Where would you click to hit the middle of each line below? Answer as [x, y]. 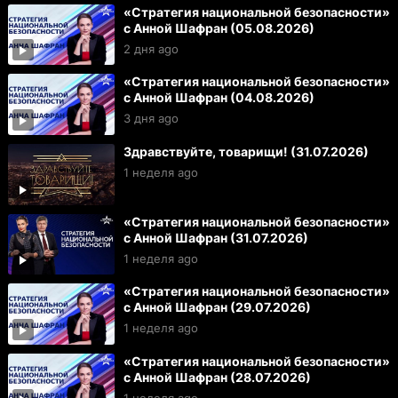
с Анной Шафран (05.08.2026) [219, 28]
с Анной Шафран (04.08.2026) [219, 98]
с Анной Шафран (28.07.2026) [217, 378]
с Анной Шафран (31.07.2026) [215, 237]
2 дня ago [151, 48]
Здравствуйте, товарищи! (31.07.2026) [246, 151]
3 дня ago [151, 119]
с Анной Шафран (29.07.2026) [217, 307]
